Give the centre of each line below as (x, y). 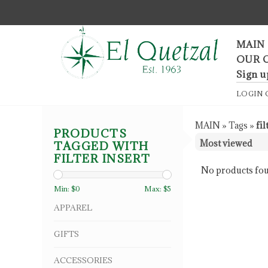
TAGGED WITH (101, 146)
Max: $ (156, 189)
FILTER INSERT (102, 159)
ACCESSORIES (83, 261)
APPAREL (73, 208)
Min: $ (65, 189)
